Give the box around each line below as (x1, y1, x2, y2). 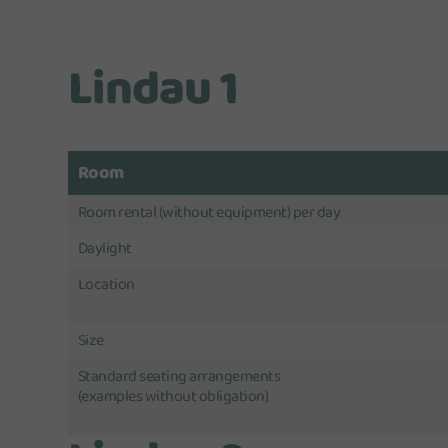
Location (77, 270, 135, 299)
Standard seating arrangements (77, 362, 281, 391)
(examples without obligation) (77, 382, 269, 411)
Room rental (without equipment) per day (77, 198, 341, 227)
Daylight (77, 234, 132, 263)
